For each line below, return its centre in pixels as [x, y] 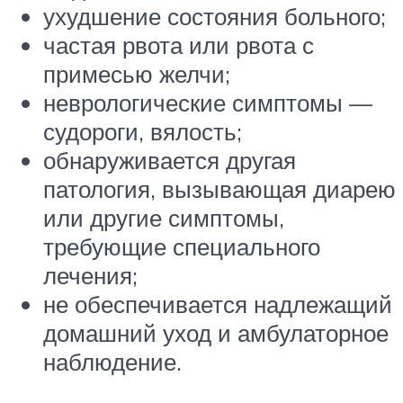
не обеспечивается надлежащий [218, 304]
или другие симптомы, [164, 218]
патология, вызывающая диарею [219, 189]
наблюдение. [112, 362]
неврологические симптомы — [208, 103]
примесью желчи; [137, 74]
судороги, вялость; [143, 132]
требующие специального [182, 247]
